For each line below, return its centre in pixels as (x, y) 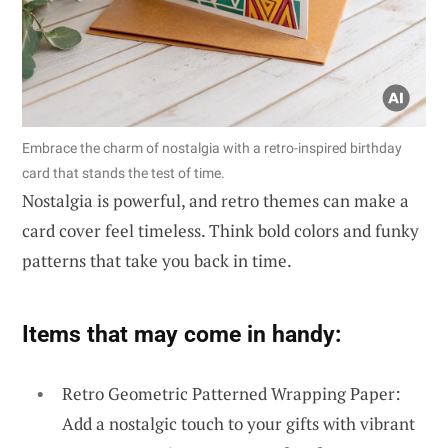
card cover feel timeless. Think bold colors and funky (220, 231)
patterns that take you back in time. (157, 261)
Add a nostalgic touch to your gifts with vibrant (238, 424)
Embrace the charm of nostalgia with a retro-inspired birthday (212, 148)
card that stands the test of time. (123, 173)
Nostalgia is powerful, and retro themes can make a (215, 201)
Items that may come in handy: (181, 334)
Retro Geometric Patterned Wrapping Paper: (231, 394)
